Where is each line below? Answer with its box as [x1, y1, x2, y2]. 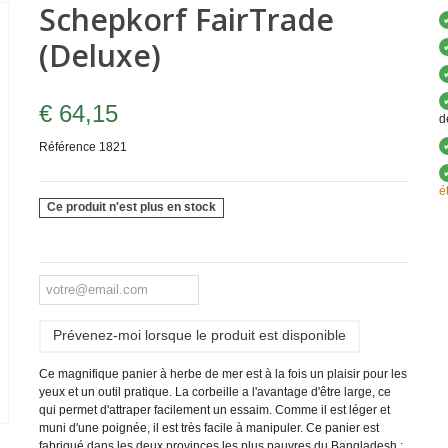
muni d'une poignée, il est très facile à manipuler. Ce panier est [38, 420, 379, 435]
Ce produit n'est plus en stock [47, 200, 217, 215]
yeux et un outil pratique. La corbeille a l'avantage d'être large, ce [38, 384, 391, 399]
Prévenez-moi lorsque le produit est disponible [52, 326, 346, 343]
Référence [38, 140, 96, 154]
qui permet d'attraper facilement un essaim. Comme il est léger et [38, 402, 390, 417]
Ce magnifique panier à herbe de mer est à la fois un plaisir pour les [38, 366, 407, 381]
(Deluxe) [38, 35, 161, 76]
